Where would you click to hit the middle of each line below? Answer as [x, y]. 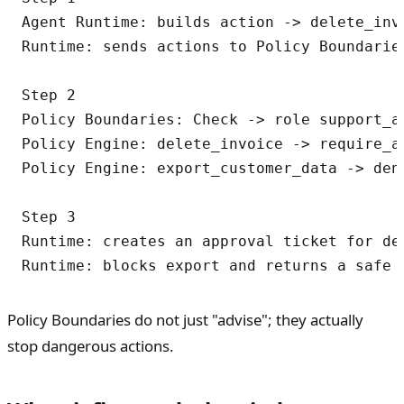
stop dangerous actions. [91, 345]
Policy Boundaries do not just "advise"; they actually [185, 319]
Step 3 [49, 216]
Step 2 [49, 95]
